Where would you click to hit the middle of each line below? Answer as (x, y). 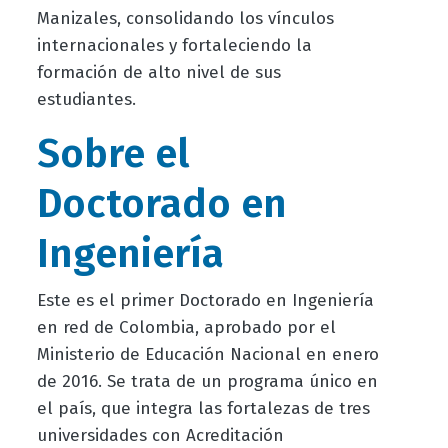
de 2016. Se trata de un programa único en (207, 382)
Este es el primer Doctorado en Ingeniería (205, 301)
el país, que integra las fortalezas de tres (203, 409)
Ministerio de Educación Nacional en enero (207, 355)
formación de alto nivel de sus (158, 73)
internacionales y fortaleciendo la (174, 46)
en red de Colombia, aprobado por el (186, 328)
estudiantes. (86, 100)
